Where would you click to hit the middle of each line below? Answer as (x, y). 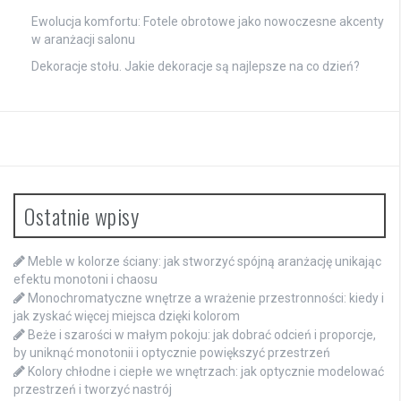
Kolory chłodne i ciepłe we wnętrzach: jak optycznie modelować (206, 372)
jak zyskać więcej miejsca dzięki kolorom (127, 316)
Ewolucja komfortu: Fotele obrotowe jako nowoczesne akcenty (208, 22)
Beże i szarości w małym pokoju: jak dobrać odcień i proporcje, (202, 335)
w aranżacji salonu (83, 40)
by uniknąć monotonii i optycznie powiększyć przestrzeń (172, 353)
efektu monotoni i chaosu (85, 280)
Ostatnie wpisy (81, 216)
